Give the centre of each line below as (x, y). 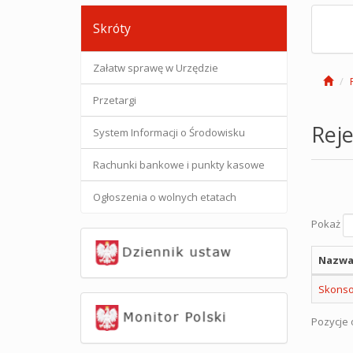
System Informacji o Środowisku (169, 132)
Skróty (112, 28)
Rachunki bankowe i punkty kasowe (179, 165)
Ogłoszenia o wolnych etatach (165, 197)
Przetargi (115, 100)
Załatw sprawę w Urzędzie (156, 68)
